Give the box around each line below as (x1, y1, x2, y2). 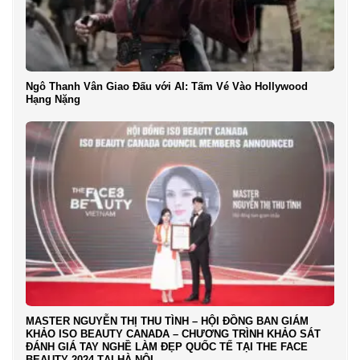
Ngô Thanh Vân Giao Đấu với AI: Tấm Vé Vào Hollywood (25, 80, 308, 92)
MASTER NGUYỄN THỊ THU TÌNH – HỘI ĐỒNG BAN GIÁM (25, 314, 309, 327)
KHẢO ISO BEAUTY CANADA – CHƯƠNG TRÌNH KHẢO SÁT (25, 327, 321, 340)
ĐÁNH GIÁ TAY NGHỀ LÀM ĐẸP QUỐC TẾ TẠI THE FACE (25, 340, 308, 353)
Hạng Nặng (25, 92, 80, 105)
